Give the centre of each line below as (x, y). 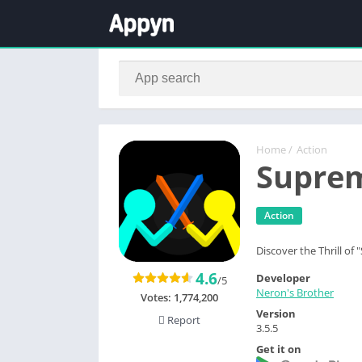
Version (276, 313)
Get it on (279, 349)
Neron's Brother (295, 292)
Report (183, 320)
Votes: (157, 297)
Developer (283, 278)
